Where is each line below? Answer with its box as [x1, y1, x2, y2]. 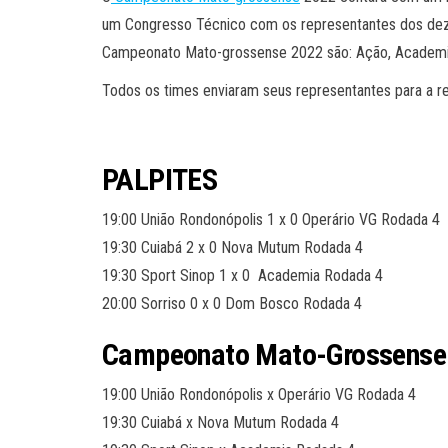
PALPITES [102, 161, 218, 197]
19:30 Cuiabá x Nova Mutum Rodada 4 [102, 412, 339, 432]
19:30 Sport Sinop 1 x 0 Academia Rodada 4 [102, 265, 383, 285]
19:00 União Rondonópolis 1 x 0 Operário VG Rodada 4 [102, 209, 440, 229]
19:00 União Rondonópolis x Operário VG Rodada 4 [102, 384, 416, 404]
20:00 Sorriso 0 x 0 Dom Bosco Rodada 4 [102, 293, 362, 313]
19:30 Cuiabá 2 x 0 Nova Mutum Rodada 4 [102, 237, 363, 257]
